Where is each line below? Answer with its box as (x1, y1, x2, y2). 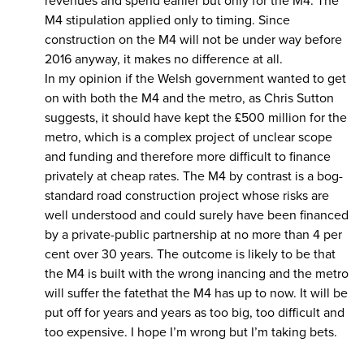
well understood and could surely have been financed (45, 206, 349, 223)
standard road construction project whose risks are (45, 187, 329, 204)
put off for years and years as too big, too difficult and (45, 304, 344, 321)
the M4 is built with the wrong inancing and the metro (45, 265, 349, 282)
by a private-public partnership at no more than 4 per (45, 226, 342, 243)
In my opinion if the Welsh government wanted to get (45, 70, 346, 87)
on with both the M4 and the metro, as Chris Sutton (45, 89, 334, 106)
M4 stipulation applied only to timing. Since (45, 11, 290, 28)
